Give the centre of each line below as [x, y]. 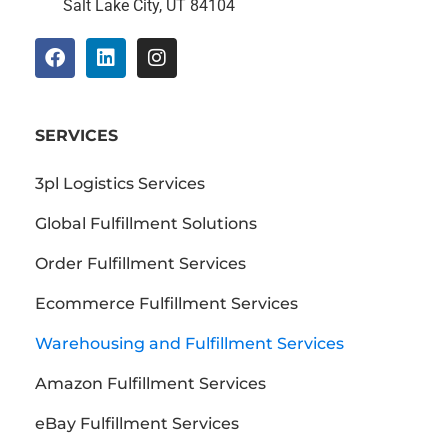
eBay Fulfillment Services [137, 423]
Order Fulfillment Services [140, 263]
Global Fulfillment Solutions [146, 223]
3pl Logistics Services [120, 183]
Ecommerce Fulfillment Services [166, 303]
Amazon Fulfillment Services [150, 383]
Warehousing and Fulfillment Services [189, 343]
